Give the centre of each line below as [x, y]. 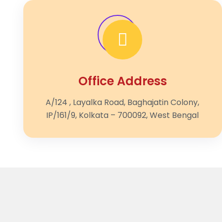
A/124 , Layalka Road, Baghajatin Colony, [123, 102]
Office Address [122, 81]
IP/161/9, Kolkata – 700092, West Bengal [123, 115]
